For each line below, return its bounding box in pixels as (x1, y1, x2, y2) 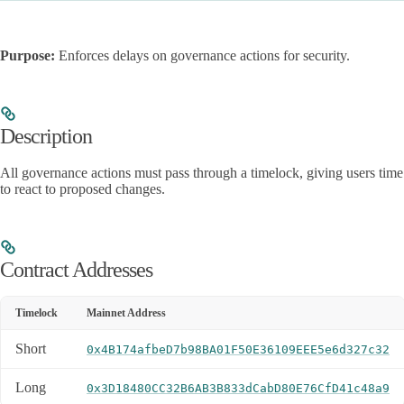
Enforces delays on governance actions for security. (55, 47, 350, 63)
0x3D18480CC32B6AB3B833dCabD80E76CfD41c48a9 (87, 381, 390, 395)
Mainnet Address (87, 306, 166, 319)
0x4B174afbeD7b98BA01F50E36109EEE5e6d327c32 (87, 342, 390, 356)
